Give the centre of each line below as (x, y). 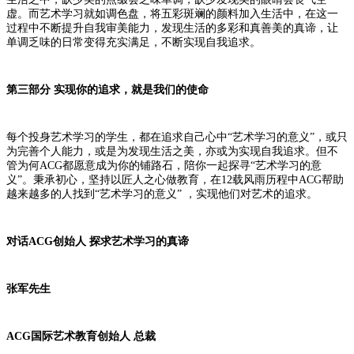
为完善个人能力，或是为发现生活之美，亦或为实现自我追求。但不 (172, 151)
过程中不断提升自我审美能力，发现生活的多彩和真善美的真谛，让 (172, 28)
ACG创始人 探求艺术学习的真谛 (109, 241)
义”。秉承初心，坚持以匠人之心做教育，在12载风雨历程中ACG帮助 (175, 179)
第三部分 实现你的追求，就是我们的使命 (107, 89)
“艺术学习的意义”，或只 (288, 137)
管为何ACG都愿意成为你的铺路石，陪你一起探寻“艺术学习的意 (164, 165)
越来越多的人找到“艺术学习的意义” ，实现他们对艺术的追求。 (162, 194)
